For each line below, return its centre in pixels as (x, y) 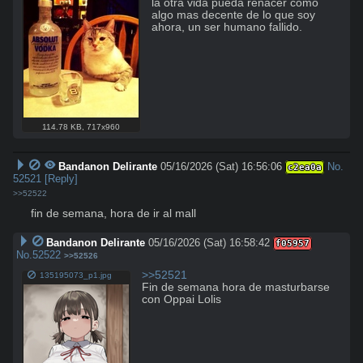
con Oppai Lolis (182, 300)
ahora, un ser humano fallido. (227, 27)
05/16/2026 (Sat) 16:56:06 (222, 167)
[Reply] (61, 179)
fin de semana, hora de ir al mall (113, 214)
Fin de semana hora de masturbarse (236, 288)
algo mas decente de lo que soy (234, 15)
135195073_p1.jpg (76, 275)
